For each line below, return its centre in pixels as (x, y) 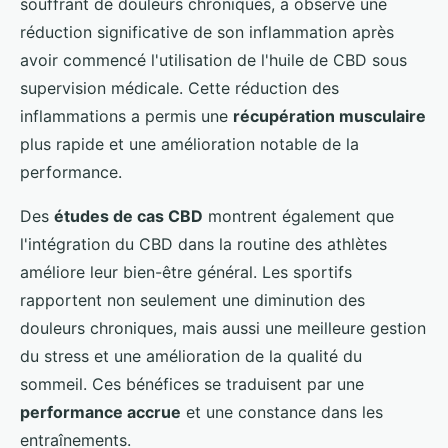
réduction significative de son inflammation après (207, 31)
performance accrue (100, 411)
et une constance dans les (282, 411)
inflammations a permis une (126, 115)
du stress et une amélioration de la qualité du (191, 355)
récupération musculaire (329, 115)
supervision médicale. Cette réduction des (179, 87)
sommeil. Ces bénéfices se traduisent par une (192, 383)
